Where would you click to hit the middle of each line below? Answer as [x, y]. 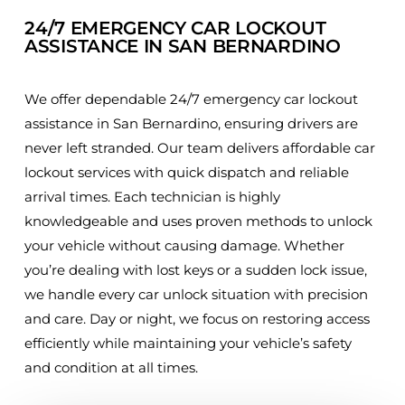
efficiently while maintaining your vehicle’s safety [188, 343]
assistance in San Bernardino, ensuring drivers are [191, 123]
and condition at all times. [111, 367]
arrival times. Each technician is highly [152, 197]
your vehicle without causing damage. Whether [184, 245]
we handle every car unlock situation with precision [196, 294]
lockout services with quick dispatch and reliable [187, 172]
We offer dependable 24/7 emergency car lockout [191, 99]
